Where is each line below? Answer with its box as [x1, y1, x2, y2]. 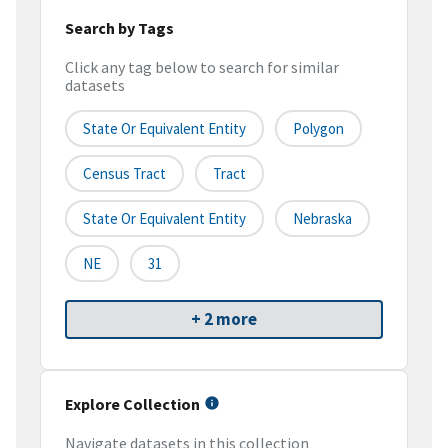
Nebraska [293, 209, 352, 229]
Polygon [293, 119, 344, 139]
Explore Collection [65, 394, 200, 415]
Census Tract [83, 164, 166, 184]
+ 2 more [191, 308, 257, 331]
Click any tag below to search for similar [65, 57, 339, 78]
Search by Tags [65, 17, 174, 38]
